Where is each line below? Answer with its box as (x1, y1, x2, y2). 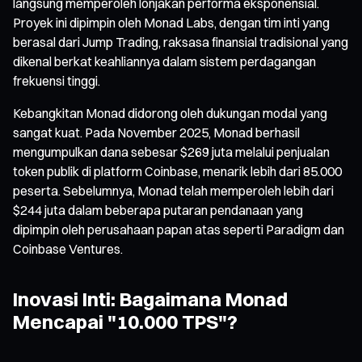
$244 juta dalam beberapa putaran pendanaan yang (13, 201, 303, 218)
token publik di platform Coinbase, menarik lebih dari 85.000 (13, 162, 342, 179)
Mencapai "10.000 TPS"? (13, 309, 238, 334)
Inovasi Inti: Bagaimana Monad (13, 286, 288, 311)
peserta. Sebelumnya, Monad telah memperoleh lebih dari (13, 182, 334, 199)
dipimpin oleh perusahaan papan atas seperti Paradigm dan (13, 221, 344, 238)
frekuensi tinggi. (13, 72, 100, 89)
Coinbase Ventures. (13, 240, 123, 257)
